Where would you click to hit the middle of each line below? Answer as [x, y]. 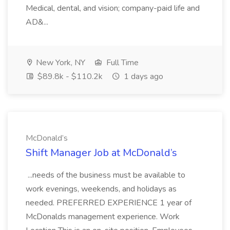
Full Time [121, 63]
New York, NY [60, 63]
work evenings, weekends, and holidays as [101, 189]
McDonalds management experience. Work [103, 217]
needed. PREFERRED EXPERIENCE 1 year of [109, 203]
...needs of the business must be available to [106, 175]
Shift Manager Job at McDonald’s [101, 153]
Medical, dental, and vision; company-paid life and [113, 8]
